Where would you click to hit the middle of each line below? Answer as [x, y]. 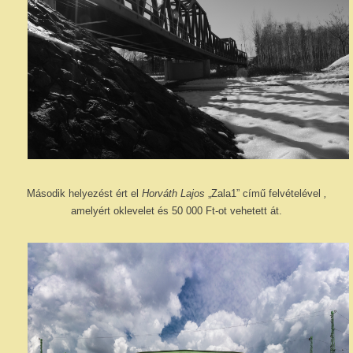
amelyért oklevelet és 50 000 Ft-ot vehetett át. [176, 211]
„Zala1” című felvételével [266, 193]
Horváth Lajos [175, 193]
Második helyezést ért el [84, 193]
